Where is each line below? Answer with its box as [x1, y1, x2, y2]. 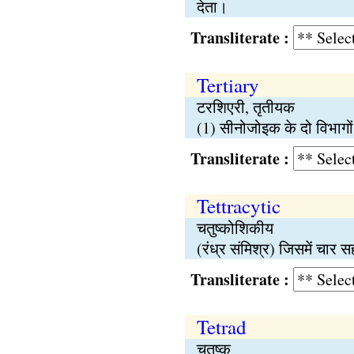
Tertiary [196, 72, 259, 98]
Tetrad [196, 314, 247, 340]
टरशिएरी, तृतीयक [196, 96, 295, 118]
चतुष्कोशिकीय [196, 217, 273, 239]
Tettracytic [196, 193, 281, 219]
